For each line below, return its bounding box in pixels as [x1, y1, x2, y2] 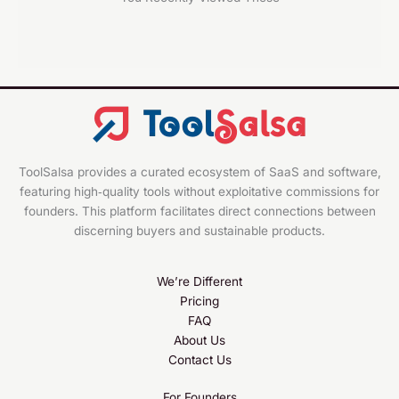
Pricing [180, 293, 219, 308]
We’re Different [157, 273, 242, 289]
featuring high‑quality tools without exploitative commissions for [20, 183, 379, 199]
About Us [174, 332, 225, 347]
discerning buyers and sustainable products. [74, 223, 325, 238]
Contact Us [167, 352, 232, 367]
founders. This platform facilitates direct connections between [23, 203, 376, 218]
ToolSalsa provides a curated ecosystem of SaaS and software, [18, 164, 381, 179]
